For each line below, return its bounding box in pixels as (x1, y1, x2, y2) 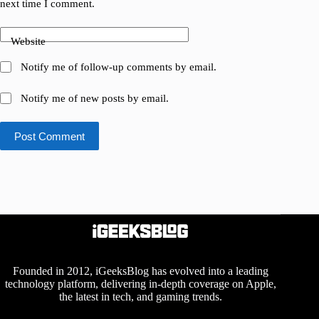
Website (11, 35, 46, 47)
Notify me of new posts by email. (21, 93, 169, 105)
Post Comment (14, 130, 85, 142)
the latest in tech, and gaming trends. (58, 290, 222, 303)
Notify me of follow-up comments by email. (21, 61, 217, 73)
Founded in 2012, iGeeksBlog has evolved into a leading (12, 264, 268, 277)
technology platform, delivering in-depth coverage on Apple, (4, 277, 276, 290)
